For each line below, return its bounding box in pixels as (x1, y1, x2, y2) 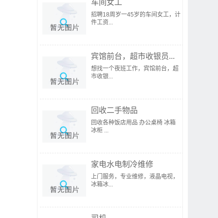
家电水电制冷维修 (91, 160, 153, 168)
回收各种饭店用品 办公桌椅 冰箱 (91, 119, 176, 126)
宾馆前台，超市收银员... (91, 52, 175, 60)
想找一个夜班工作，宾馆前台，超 (91, 65, 179, 72)
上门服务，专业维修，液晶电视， (91, 173, 179, 180)
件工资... (91, 19, 113, 26)
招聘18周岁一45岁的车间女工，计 (91, 11, 181, 18)
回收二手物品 (91, 106, 138, 114)
